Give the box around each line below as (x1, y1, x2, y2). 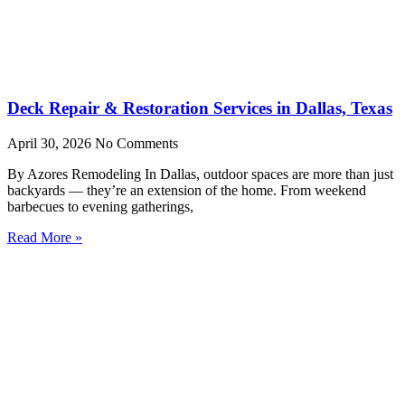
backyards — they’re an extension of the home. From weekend (7, 182, 366, 198)
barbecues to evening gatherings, (7, 198, 193, 214)
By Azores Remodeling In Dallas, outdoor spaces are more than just (7, 165, 393, 182)
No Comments (95, 135, 178, 151)
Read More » (7, 229, 82, 245)
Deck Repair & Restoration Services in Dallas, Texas (7, 98, 392, 118)
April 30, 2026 (7, 135, 95, 151)
